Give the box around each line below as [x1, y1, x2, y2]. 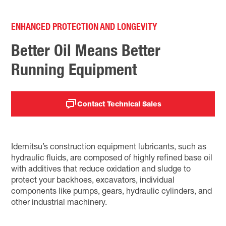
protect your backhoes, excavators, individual [11, 175, 175, 184]
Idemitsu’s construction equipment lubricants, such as [11, 142, 207, 151]
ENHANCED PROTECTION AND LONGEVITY [11, 21, 157, 32]
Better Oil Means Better [11, 40, 161, 60]
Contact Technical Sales [77, 100, 161, 108]
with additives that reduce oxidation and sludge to [11, 164, 191, 173]
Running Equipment [11, 60, 137, 79]
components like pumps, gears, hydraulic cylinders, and [11, 186, 212, 195]
